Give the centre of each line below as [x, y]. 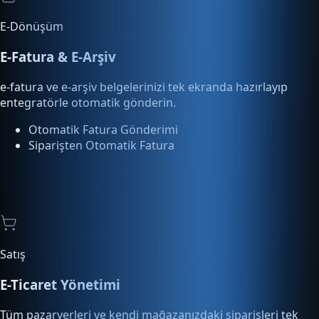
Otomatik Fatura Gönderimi [103, 52]
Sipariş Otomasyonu [83, 295]
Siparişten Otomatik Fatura [101, 67]
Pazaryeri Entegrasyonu [93, 279]
